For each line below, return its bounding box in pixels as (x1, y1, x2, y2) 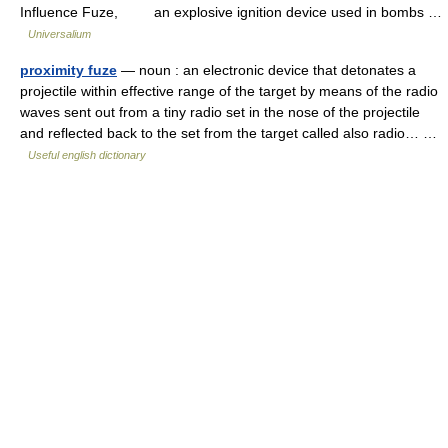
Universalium (28, 28, 91, 40)
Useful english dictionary (28, 149, 146, 161)
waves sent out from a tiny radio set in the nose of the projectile (20, 104, 420, 120)
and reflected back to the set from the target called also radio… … (20, 125, 437, 141)
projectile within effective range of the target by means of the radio (20, 83, 438, 99)
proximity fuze (20, 62, 117, 78)
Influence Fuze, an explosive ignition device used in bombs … (20, 4, 442, 20)
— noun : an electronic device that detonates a (117, 62, 416, 78)
